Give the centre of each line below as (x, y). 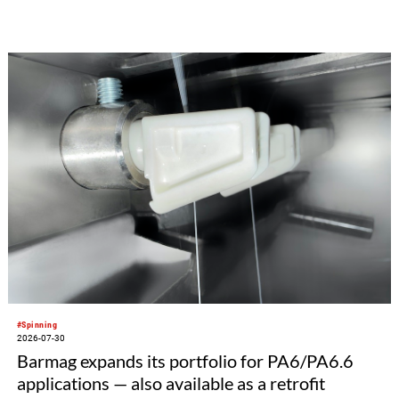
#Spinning (37, 324)
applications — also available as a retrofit (171, 383)
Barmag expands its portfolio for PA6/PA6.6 (185, 360)
